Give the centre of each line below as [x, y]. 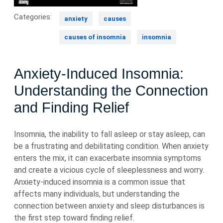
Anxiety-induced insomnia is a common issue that [100, 182]
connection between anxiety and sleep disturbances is [109, 206]
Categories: [33, 17]
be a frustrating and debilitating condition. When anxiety [111, 146]
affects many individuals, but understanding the [97, 194]
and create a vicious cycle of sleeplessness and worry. [109, 170]
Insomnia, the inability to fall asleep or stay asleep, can [110, 134]
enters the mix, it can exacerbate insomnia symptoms [108, 158]
